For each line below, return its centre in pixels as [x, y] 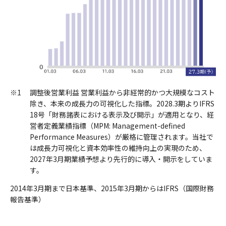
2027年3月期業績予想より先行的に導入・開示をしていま [121, 159]
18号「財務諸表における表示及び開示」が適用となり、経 [122, 115]
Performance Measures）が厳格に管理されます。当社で [122, 137]
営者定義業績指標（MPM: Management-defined [107, 126]
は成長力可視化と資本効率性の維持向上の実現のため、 [118, 148]
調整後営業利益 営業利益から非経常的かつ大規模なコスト [122, 93]
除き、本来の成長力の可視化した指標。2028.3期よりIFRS [122, 104]
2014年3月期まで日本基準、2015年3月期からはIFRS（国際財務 [112, 188]
